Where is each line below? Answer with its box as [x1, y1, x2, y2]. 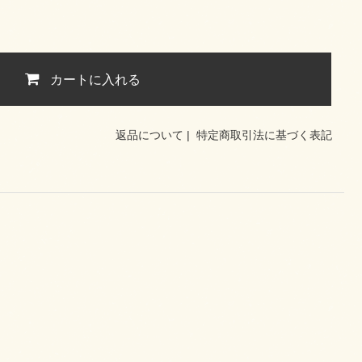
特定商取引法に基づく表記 [196, 128, 332, 141]
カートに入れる [50, 69, 141, 89]
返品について [116, 128, 183, 141]
